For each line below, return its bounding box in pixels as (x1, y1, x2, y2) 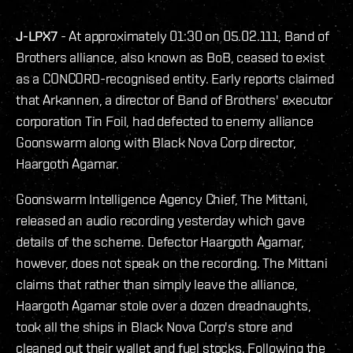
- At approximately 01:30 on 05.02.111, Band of (57, 28, 329, 45)
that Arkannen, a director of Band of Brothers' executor (16, 91, 333, 109)
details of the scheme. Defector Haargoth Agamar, (16, 233, 304, 251)
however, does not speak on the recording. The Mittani (16, 255, 328, 272)
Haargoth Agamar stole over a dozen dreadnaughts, (16, 297, 311, 314)
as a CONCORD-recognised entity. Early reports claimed (16, 70, 334, 87)
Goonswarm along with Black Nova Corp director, (16, 134, 296, 151)
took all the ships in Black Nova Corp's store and (16, 318, 293, 336)
